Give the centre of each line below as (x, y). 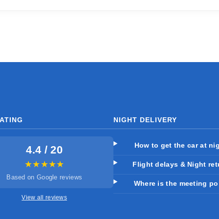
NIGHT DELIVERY (145, 120)
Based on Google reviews (44, 177)
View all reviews (44, 197)
